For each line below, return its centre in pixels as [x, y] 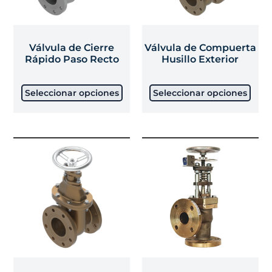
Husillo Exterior [200, 59]
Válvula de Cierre [72, 48]
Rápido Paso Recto [72, 59]
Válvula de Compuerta [200, 48]
